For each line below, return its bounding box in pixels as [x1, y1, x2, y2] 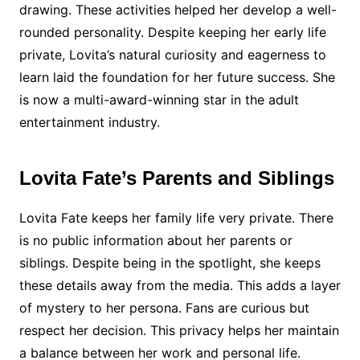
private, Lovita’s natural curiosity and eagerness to [18, 47, 326, 63]
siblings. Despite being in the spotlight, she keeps [18, 255, 321, 271]
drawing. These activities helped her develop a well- [18, 2, 337, 18]
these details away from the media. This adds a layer [18, 277, 341, 293]
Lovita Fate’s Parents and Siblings [18, 167, 334, 189]
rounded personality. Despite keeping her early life [18, 24, 326, 40]
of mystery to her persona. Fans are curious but [18, 300, 309, 316]
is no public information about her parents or [18, 232, 292, 248]
